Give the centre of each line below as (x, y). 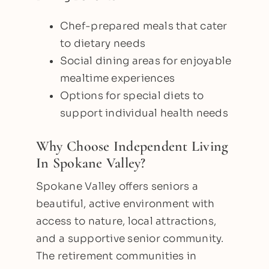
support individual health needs (144, 113)
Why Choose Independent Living (132, 146)
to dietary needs (103, 43)
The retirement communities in (116, 256)
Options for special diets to (132, 95)
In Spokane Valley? (91, 163)
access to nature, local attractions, (126, 221)
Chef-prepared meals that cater (144, 26)
